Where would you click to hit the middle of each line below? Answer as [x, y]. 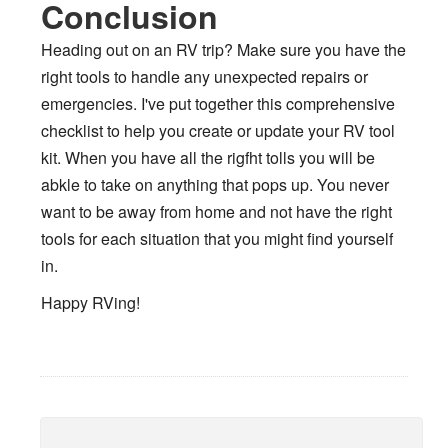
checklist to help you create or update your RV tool [218, 130]
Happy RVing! [90, 302]
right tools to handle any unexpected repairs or [204, 76]
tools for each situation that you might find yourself [217, 238]
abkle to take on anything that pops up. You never [215, 184]
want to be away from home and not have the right [216, 211]
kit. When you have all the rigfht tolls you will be [208, 157]
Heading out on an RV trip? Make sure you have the [223, 49]
